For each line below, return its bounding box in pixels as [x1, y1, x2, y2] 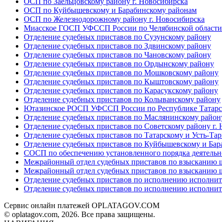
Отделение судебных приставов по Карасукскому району [24, 86, 218, 95]
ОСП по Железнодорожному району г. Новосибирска [24, 15, 205, 24]
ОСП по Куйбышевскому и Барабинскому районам [24, 6, 197, 15]
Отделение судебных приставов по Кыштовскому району [24, 77, 219, 86]
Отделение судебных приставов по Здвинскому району [24, 42, 211, 51]
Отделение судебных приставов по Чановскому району [24, 51, 211, 59]
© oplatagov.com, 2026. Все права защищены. [4, 210, 155, 219]
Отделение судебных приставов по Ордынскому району [24, 59, 214, 68]
